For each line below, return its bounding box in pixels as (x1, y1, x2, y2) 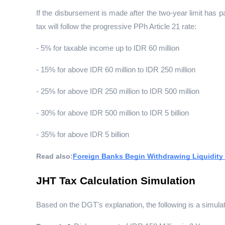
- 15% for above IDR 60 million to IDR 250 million (36, 66, 195, 74)
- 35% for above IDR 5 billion (36, 131, 129, 139)
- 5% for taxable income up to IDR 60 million (36, 44, 179, 53)
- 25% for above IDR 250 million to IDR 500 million (36, 87, 199, 96)
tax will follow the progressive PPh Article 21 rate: (36, 23, 196, 31)
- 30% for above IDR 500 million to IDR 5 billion (36, 109, 189, 118)
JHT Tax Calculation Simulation (36, 175, 195, 187)
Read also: (36, 152, 73, 161)
